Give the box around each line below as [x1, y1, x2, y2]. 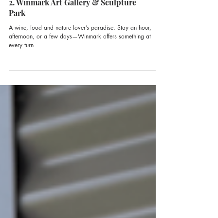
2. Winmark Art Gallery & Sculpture [9, 32, 136, 42]
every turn [9, 76, 34, 84]
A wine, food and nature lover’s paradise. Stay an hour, [9, 58, 151, 67]
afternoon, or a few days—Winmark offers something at [9, 67, 151, 75]
